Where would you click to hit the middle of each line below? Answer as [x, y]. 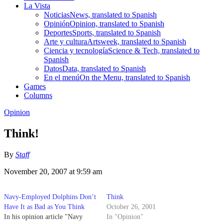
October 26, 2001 [131, 207]
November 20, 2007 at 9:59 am [53, 171]
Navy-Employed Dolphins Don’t [50, 197]
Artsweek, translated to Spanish [137, 41]
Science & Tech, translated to [154, 50]
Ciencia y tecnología [76, 50]
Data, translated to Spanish [104, 68]
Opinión [57, 23]
